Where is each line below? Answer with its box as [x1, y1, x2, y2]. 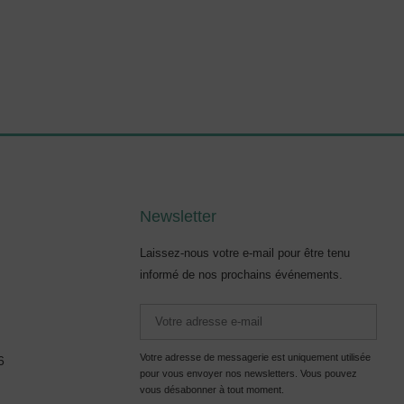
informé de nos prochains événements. [140, 268, 344, 282]
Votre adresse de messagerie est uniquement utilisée [140, 351, 372, 363]
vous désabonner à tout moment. [140, 383, 285, 395]
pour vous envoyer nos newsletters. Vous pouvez [140, 367, 358, 379]
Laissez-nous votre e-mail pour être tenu [140, 246, 351, 261]
